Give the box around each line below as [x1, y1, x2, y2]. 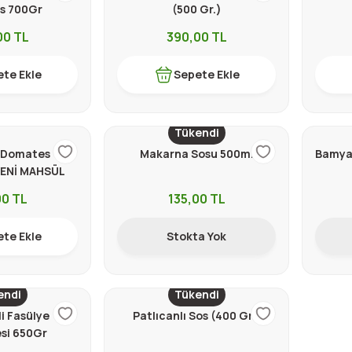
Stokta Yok [167, 229, 226, 244]
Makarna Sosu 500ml [139, 146, 254, 161]
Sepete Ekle [173, 67, 240, 82]
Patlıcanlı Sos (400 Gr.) [132, 308, 261, 323]
